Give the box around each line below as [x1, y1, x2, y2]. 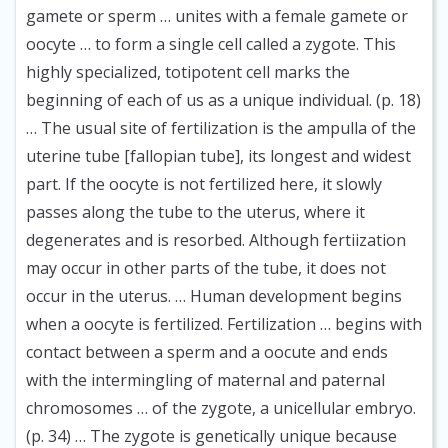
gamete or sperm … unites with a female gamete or [26, 5, 408, 28]
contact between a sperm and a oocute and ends [26, 341, 388, 364]
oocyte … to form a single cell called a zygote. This [26, 33, 396, 56]
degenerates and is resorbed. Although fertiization [26, 229, 406, 252]
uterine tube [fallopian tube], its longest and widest [26, 145, 411, 168]
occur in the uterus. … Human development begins [26, 285, 402, 308]
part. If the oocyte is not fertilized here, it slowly [26, 173, 382, 196]
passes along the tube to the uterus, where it [26, 201, 365, 224]
